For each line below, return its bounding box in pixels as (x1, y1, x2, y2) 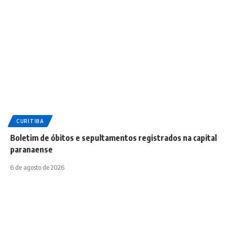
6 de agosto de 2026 (10, 163, 64, 172)
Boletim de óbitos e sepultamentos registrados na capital (10, 133, 217, 143)
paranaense (10, 144, 53, 155)
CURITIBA (16, 118, 44, 125)
